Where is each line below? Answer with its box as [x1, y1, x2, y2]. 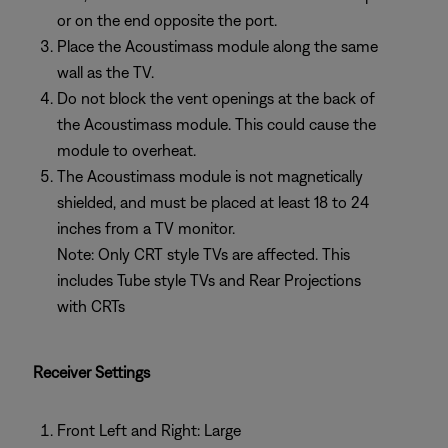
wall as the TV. [57, 63, 154, 81]
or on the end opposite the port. [57, 11, 277, 29]
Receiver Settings [33, 363, 150, 381]
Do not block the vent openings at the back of [57, 89, 375, 107]
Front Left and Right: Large [57, 421, 241, 439]
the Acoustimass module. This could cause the [57, 115, 376, 133]
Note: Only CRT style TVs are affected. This [57, 245, 350, 263]
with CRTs [57, 297, 125, 315]
